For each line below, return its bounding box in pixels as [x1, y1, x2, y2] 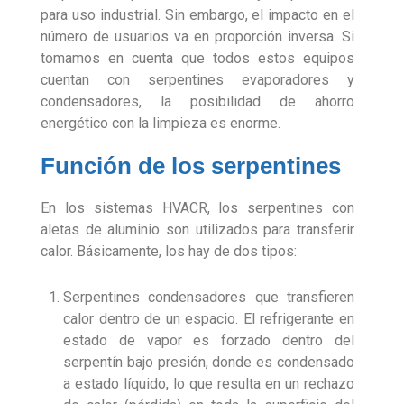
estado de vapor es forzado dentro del [63, 332, 354, 350]
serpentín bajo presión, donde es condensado [63, 353, 354, 372]
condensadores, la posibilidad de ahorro [41, 93, 354, 111]
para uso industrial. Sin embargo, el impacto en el [41, 6, 354, 24]
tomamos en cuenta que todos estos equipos [41, 50, 354, 68]
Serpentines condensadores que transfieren [63, 289, 354, 307]
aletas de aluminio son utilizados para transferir [41, 221, 354, 239]
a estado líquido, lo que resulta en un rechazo [63, 375, 354, 393]
